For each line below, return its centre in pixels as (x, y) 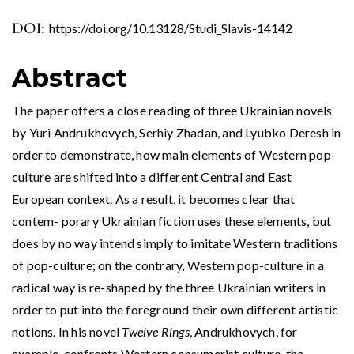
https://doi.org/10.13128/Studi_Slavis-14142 (171, 28)
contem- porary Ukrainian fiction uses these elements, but (172, 221)
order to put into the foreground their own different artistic (175, 310)
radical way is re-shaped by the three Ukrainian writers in (169, 288)
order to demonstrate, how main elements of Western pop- (174, 155)
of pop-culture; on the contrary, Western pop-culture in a (168, 265)
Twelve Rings (156, 332)
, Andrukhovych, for (243, 332)
